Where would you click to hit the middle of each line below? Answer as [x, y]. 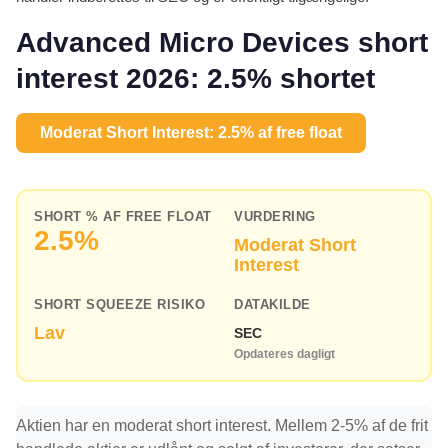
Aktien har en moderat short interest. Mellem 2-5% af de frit [222, 426]
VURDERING [275, 217]
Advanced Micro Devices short [222, 43]
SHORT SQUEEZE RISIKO [119, 305]
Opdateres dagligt [284, 354]
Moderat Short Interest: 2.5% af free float [191, 133]
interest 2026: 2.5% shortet [195, 79]
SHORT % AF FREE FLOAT [123, 217]
